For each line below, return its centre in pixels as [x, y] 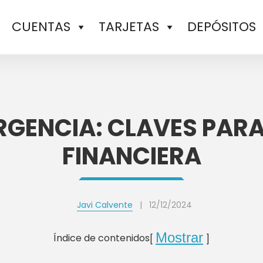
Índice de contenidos [102, 238]
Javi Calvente [105, 205]
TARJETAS [129, 27]
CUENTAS [41, 27]
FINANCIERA [131, 156]
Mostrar [179, 237]
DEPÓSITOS [222, 27]
